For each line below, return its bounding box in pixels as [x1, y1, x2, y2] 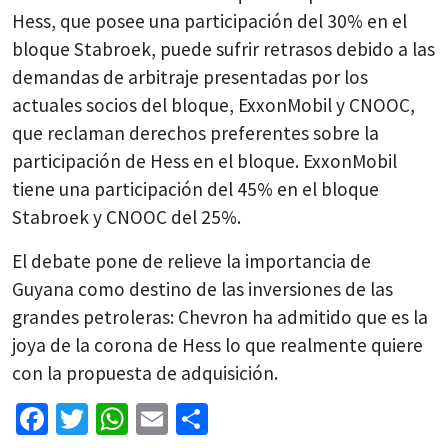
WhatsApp [128, 398, 265, 439]
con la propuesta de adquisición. [12, 360, 278, 385]
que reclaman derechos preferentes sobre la [12, 120, 379, 145]
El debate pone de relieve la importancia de [12, 248, 371, 273]
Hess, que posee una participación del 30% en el [12, 8, 407, 33]
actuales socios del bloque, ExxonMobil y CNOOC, [12, 92, 415, 117]
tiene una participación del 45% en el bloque [12, 176, 379, 201]
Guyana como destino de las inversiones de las [12, 276, 393, 301]
